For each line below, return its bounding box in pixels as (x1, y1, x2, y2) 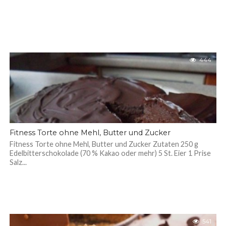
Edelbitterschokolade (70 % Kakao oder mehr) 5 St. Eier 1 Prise (9, 149, 211, 157)
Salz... (9, 158, 27, 166)
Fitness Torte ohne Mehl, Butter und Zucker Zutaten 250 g (9, 140, 198, 148)
